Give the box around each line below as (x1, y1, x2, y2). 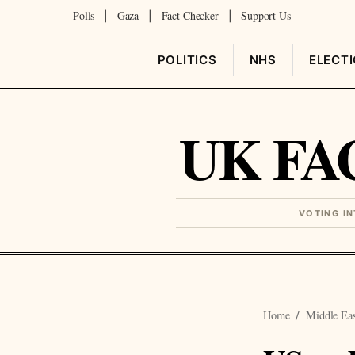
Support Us (241, 8, 291, 23)
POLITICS (157, 52, 217, 67)
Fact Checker (161, 8, 219, 23)
